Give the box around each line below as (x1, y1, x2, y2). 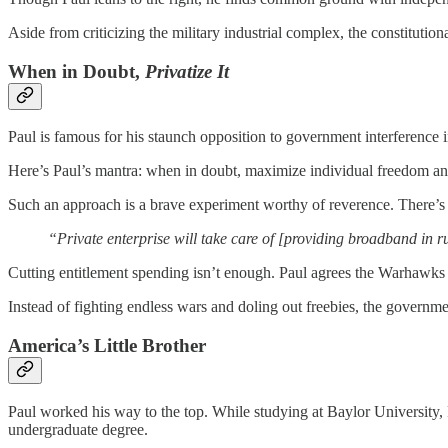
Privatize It (145, 60, 229, 82)
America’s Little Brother (8, 335, 206, 357)
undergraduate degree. (8, 420, 148, 438)
